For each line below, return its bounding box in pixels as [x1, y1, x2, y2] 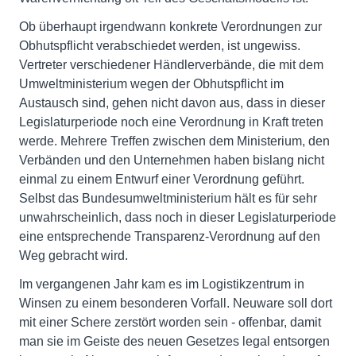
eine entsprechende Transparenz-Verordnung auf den [19, 230, 320, 243]
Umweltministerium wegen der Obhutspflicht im [19, 77, 284, 91]
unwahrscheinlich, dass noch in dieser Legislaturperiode [19, 211, 336, 224]
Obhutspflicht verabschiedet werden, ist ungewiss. [19, 39, 300, 52]
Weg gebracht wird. [19, 249, 128, 262]
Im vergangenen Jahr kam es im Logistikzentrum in [19, 277, 304, 291]
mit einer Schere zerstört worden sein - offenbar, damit [19, 315, 321, 329]
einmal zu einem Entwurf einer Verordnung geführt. [19, 172, 304, 186]
